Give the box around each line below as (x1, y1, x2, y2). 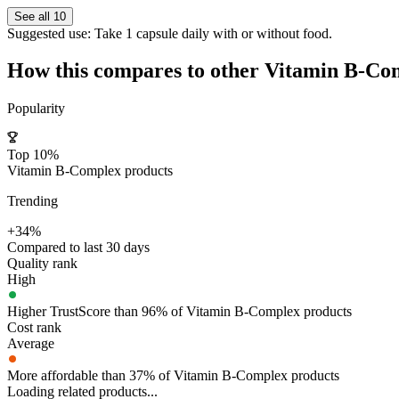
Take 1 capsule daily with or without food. (91, 25, 332, 41)
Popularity (7, 101, 65, 117)
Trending (7, 193, 58, 209)
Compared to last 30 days (7, 240, 150, 256)
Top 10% (7, 147, 59, 163)
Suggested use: (7, 25, 91, 41)
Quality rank (7, 256, 77, 272)
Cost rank (7, 320, 61, 336)
